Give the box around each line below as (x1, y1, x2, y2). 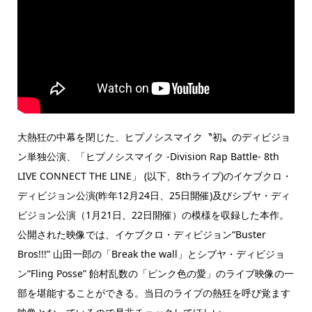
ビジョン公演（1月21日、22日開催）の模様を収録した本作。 (17, 208, 289, 222)
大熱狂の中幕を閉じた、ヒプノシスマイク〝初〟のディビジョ (17, 130, 290, 144)
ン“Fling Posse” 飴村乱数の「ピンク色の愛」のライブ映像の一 (17, 267, 294, 281)
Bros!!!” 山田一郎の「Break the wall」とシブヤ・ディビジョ (17, 247, 285, 261)
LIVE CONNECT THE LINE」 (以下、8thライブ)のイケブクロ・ (17, 169, 292, 183)
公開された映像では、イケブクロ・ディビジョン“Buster (17, 228, 266, 242)
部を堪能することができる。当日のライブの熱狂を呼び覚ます (17, 286, 290, 300)
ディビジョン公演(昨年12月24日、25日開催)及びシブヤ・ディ (17, 189, 290, 203)
